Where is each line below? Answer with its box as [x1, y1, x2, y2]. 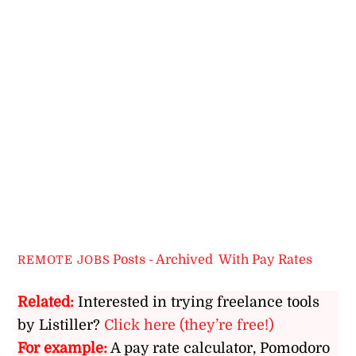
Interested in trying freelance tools [74, 294, 320, 311]
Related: [17, 294, 75, 311]
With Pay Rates [219, 252, 313, 268]
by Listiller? [17, 317, 105, 334]
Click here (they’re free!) [104, 317, 275, 334]
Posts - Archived [113, 252, 214, 268]
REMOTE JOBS [17, 253, 110, 267]
